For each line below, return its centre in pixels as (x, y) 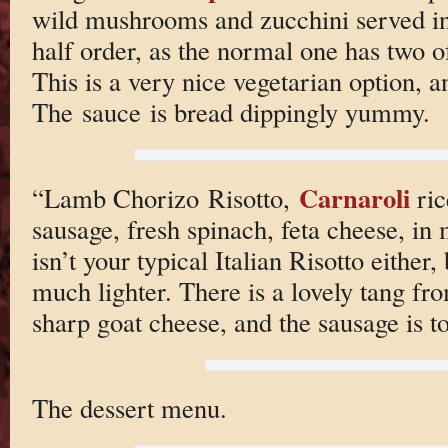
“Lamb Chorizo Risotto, (165, 198)
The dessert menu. (129, 408)
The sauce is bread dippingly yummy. (230, 111)
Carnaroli (354, 198)
